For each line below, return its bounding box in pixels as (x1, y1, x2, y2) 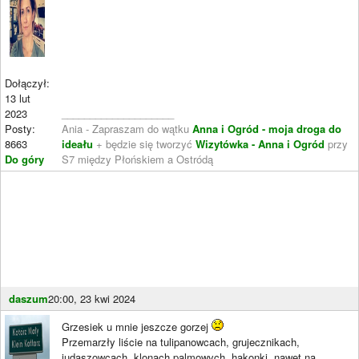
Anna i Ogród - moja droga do (192, 120, 341, 136)
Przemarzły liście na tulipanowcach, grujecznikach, (62, 333, 300, 349)
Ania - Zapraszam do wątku (62, 120, 192, 136)
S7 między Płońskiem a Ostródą (62, 151, 213, 167)
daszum (9, 290, 48, 306)
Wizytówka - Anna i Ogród (196, 135, 325, 151)
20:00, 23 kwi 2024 (48, 290, 135, 306)
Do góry (5, 151, 44, 167)
